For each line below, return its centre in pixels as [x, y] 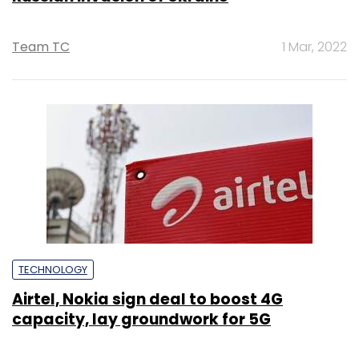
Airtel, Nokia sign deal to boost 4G [147, 299]
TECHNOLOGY [53, 269]
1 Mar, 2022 [315, 46]
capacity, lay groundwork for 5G [141, 319]
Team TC [41, 46]
